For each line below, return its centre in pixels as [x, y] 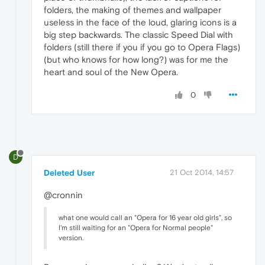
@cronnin [63, 195]
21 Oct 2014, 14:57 [202, 172]
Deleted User [69, 172]
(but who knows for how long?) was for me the [136, 60]
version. [71, 237]
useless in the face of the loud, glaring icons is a [140, 22]
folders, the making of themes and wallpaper [132, 10]
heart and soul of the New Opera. [111, 72]
